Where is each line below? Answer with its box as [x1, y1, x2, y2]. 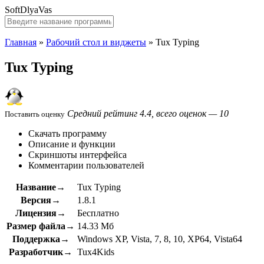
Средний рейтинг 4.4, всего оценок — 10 [67, 108, 229, 118]
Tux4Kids [77, 246, 114, 257]
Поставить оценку [5, 109, 65, 118]
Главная [5, 37, 37, 47]
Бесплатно [77, 207, 119, 218]
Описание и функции [28, 138, 115, 149]
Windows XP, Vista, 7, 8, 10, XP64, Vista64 [77, 233, 242, 244]
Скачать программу [28, 128, 107, 138]
